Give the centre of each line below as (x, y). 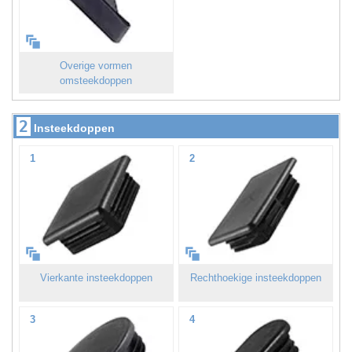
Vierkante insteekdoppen (96, 277)
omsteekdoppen (96, 80)
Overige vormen (96, 65)
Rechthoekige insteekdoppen (256, 277)
